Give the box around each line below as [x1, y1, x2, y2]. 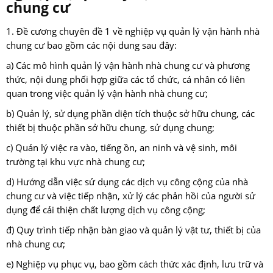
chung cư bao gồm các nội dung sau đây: [6, 39, 177, 52]
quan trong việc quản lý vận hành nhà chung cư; [6, 87, 208, 101]
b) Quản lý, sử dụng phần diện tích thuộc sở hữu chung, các [6, 107, 255, 121]
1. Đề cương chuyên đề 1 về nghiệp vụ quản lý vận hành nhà [6, 25, 260, 38]
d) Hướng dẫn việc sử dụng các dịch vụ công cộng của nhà [6, 175, 248, 189]
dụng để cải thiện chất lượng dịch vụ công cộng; [6, 204, 205, 217]
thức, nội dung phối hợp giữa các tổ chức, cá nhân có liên [6, 73, 245, 87]
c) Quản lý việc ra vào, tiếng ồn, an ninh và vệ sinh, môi [6, 141, 237, 155]
